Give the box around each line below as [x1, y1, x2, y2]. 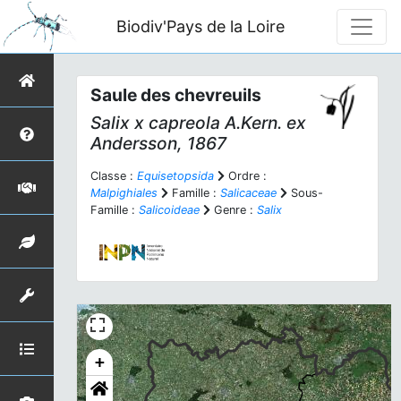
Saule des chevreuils [90, 84, 261, 106]
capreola [144, 112, 220, 133]
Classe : [90, 169, 137, 183]
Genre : [210, 203, 257, 217]
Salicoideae [139, 203, 200, 217]
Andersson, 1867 [90, 132, 226, 154]
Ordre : [225, 169, 267, 183]
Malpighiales [90, 186, 158, 200]
